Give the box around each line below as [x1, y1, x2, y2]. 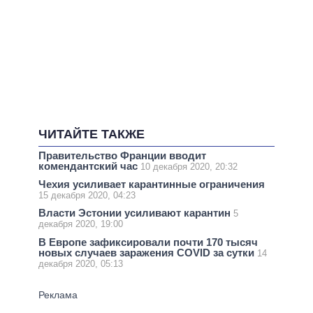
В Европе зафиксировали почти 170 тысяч [38, 235, 258, 248]
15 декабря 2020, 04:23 [38, 190, 136, 201]
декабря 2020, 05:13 [38, 258, 123, 269]
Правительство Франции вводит [38, 150, 206, 162]
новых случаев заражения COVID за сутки [38, 246, 257, 259]
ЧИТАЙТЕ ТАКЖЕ [38, 127, 145, 142]
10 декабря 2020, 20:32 [140, 161, 238, 173]
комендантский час [38, 160, 140, 173]
